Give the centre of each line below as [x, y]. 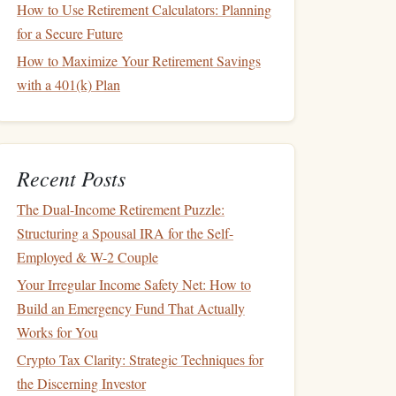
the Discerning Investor [81, 383]
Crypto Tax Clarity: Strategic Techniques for [140, 359]
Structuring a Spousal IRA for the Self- [125, 233]
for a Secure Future [70, 33]
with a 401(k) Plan [69, 84]
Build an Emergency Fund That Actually [131, 308]
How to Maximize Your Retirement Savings [139, 61]
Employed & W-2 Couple [88, 257]
